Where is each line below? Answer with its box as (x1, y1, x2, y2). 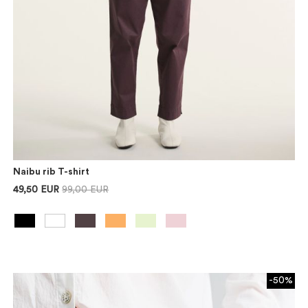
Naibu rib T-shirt (13, 166, 90, 177)
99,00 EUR (62, 184, 109, 195)
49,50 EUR (13, 184, 60, 195)
